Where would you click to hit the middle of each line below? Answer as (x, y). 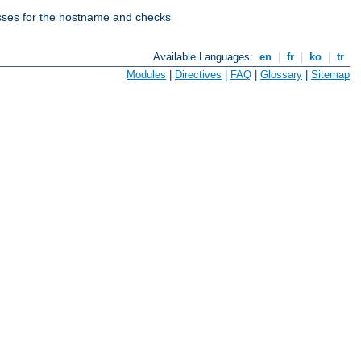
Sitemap (330, 75)
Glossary (281, 75)
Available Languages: (205, 57)
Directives (198, 75)
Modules (146, 75)
